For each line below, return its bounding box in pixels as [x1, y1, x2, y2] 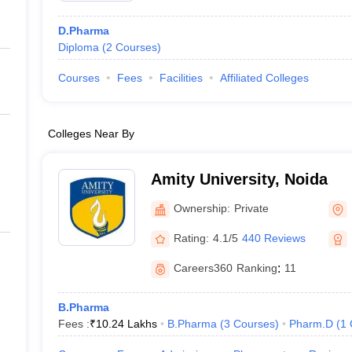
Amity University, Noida [150, 170, 328, 188]
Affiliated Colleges [219, 71, 309, 84]
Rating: [173, 231, 209, 244]
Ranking [236, 262, 277, 274]
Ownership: [173, 201, 230, 214]
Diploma [57, 41, 99, 53]
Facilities [159, 71, 203, 84]
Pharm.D [288, 317, 333, 330]
